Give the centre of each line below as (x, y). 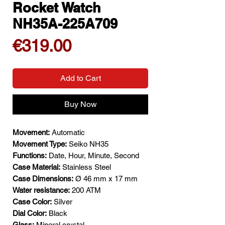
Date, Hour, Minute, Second (93, 156)
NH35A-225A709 (65, 24)
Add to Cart (80, 78)
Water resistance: (41, 190)
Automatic (67, 133)
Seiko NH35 (88, 144)
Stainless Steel (86, 167)
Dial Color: (30, 213)
